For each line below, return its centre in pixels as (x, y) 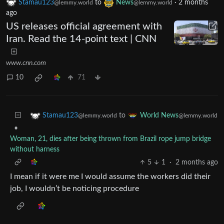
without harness (35, 149)
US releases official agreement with (84, 26)
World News (159, 115)
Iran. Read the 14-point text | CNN (81, 39)
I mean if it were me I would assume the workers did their (110, 176)
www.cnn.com (26, 63)
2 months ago (197, 162)
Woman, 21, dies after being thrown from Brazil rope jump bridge (110, 139)
